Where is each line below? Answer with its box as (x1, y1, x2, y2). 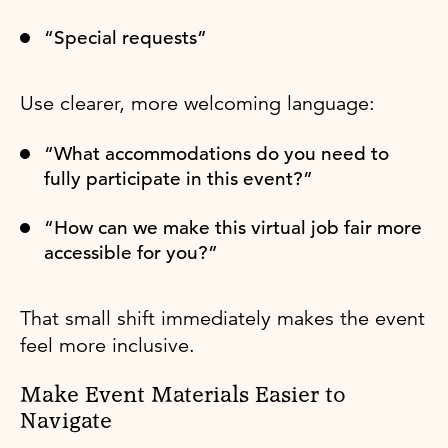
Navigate (20, 410, 112, 433)
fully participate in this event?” (44, 166, 313, 190)
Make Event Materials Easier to (20, 384, 346, 407)
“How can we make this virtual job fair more (44, 215, 422, 239)
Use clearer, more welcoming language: (20, 90, 375, 116)
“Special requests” (44, 25, 207, 49)
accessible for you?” (44, 240, 218, 264)
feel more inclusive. (20, 332, 195, 358)
